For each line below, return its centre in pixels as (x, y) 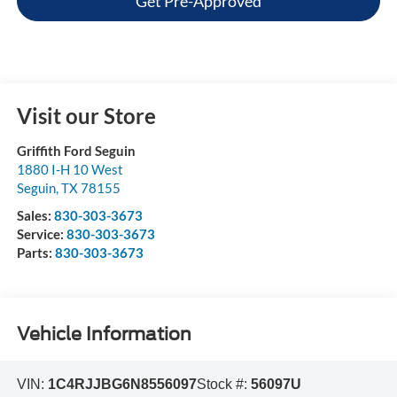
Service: (41, 234)
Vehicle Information (104, 334)
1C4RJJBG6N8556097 (122, 385)
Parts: (35, 253)
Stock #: (223, 385)
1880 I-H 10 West (70, 170)
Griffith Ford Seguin (76, 151)
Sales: (35, 216)
